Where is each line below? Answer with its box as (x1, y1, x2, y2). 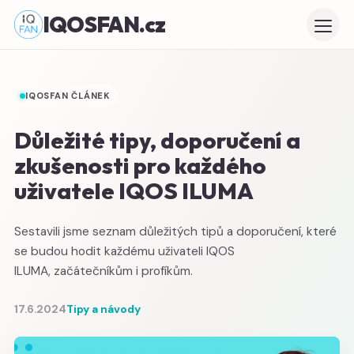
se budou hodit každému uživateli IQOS (14, 243, 235, 259)
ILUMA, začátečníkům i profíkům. (14, 263, 196, 279)
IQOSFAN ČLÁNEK (25, 90, 111, 101)
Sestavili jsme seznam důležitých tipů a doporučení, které (14, 224, 337, 239)
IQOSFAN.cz (42, 11, 166, 38)
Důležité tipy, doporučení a (14, 126, 300, 154)
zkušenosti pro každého (14, 151, 266, 179)
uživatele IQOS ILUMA (14, 176, 254, 205)
